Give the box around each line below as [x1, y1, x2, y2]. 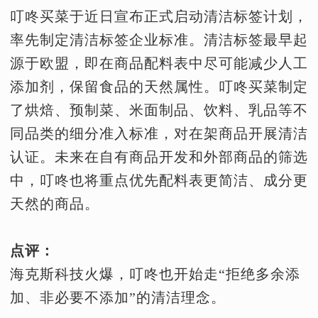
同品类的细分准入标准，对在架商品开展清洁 [10, 126, 308, 141]
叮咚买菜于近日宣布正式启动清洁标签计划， [10, 9, 308, 24]
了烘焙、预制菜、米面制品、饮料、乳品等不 [10, 102, 308, 118]
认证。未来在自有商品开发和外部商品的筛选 [10, 149, 308, 165]
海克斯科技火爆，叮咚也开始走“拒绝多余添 [10, 266, 300, 282]
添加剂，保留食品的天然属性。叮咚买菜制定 [10, 79, 308, 94]
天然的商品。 [10, 196, 99, 212]
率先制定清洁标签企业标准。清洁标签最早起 [10, 32, 308, 48]
